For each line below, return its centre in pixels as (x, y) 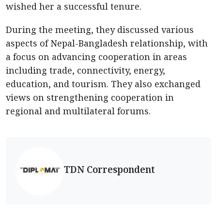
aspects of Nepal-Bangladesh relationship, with (107, 43)
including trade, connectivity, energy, (85, 70)
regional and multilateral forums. (78, 111)
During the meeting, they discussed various (100, 30)
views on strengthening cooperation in (90, 97)
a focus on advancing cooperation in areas (96, 57)
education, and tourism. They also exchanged (103, 84)
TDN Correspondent (109, 169)
